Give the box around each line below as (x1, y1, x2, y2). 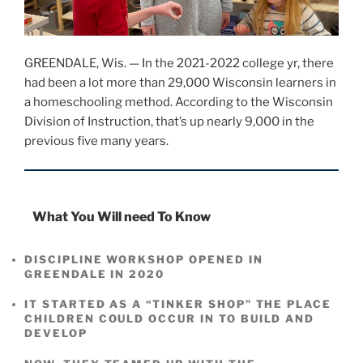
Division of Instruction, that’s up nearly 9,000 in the (24, 114, 314, 130)
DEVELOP (24, 327, 88, 340)
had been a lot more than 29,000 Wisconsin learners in (24, 75, 336, 91)
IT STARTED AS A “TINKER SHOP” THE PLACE (24, 297, 332, 311)
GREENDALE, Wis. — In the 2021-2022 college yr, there (24, 56, 334, 71)
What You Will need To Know (32, 209, 211, 225)
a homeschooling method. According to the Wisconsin (24, 95, 333, 110)
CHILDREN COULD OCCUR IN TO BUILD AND (24, 312, 315, 326)
